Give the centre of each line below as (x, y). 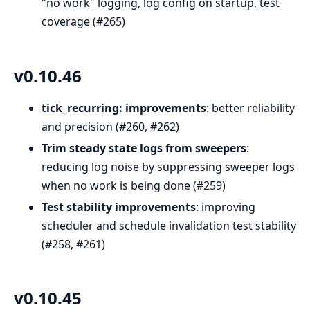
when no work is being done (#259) (134, 185)
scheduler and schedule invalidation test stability (169, 225)
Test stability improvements (119, 207)
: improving (226, 207)
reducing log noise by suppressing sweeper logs (168, 166)
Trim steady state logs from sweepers (144, 148)
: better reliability (250, 108)
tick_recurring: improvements (124, 108)
